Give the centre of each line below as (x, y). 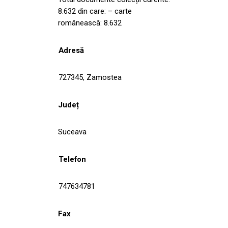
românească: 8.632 (90, 23)
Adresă (71, 50)
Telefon (72, 159)
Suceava (72, 132)
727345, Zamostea (90, 77)
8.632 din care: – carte (95, 11)
